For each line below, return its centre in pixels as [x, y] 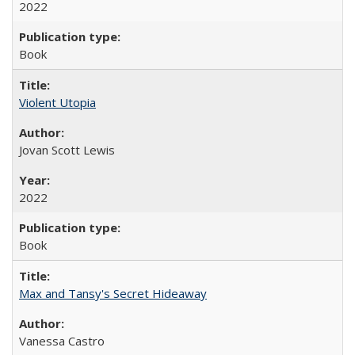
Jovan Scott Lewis [67, 150]
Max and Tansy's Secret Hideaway [113, 293]
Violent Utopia [57, 102]
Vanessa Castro [62, 341]
